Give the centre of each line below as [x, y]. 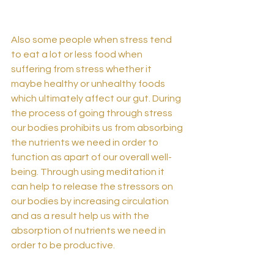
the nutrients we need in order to [86, 143]
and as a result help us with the [81, 216]
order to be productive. [63, 246]
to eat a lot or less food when [78, 55]
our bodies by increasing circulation [91, 202]
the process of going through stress [93, 113]
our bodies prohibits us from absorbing [98, 128]
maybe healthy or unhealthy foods [89, 84]
